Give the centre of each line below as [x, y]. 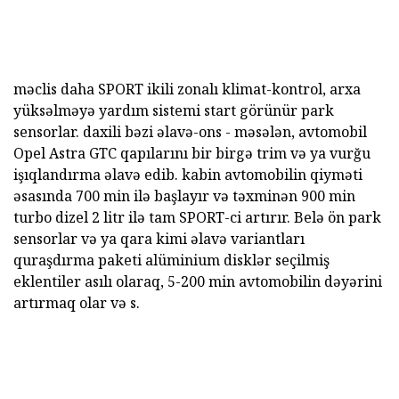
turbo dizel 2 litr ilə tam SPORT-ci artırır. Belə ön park [197, 218]
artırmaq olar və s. [77, 303]
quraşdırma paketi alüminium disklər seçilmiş [171, 261]
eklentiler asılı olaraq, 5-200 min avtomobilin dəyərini [198, 282]
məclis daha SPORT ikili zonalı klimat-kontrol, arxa [187, 90]
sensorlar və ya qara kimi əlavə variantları [159, 239]
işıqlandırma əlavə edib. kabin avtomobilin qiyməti [188, 175]
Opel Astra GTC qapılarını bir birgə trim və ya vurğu [192, 154]
